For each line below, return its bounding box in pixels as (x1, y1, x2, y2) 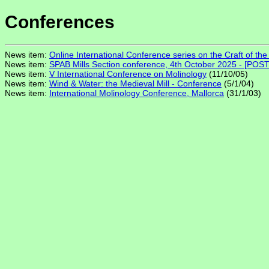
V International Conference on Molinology (49, 69, 207, 79)
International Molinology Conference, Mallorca (49, 88, 224, 98)
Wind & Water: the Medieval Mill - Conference (49, 79, 222, 89)
